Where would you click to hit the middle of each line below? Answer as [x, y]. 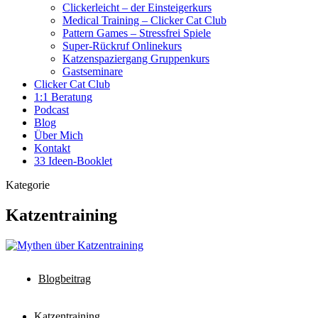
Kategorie [28, 185]
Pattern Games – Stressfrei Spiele [137, 33]
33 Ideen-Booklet [73, 161]
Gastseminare [93, 71]
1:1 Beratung [63, 97]
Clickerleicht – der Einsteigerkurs [137, 7]
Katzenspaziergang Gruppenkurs [136, 59]
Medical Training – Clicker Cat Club [144, 20]
